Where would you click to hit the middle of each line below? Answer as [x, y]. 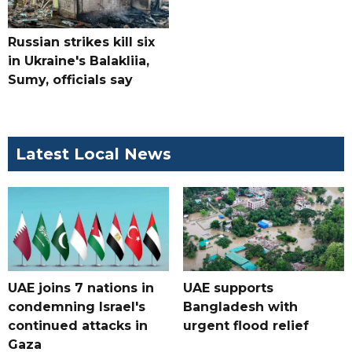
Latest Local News [93, 154]
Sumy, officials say [70, 80]
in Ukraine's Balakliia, [79, 61]
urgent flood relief [246, 326]
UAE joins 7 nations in [81, 288]
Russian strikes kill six [81, 42]
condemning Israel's [77, 307]
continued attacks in [78, 326]
